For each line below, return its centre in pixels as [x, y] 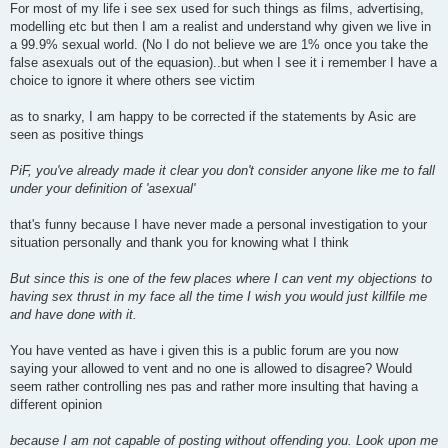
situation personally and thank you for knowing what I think [179, 243]
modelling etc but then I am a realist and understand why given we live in [220, 27]
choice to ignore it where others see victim [132, 81]
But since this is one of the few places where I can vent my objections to [221, 279]
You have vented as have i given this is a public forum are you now [204, 351]
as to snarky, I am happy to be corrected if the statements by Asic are [213, 117]
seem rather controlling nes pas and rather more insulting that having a [214, 387]
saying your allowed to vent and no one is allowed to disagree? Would [211, 369]
